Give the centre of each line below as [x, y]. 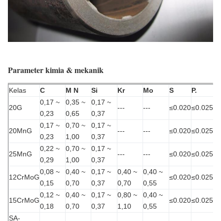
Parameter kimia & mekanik [56, 70]
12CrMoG [24, 177]
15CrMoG [24, 200]
